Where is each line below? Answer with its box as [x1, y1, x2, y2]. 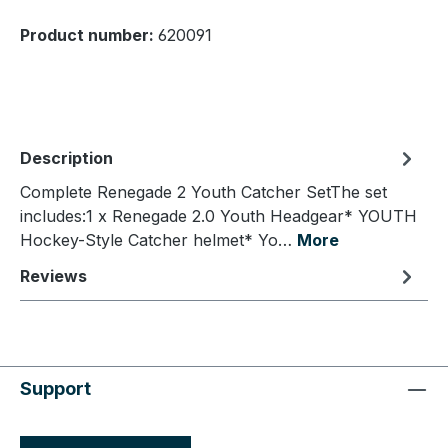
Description [20, 148, 113, 169]
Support [20, 377, 91, 399]
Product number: [20, 25, 158, 46]
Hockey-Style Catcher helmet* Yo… [20, 230, 297, 251]
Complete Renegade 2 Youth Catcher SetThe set [20, 182, 387, 203]
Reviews [20, 266, 87, 287]
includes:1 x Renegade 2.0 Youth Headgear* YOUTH [20, 206, 417, 227]
